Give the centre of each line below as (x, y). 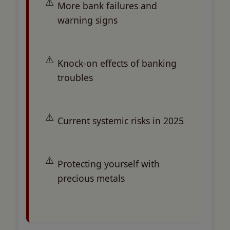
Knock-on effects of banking (117, 63)
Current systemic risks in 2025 (121, 120)
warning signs (88, 20)
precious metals (91, 178)
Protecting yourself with (109, 164)
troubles (75, 77)
